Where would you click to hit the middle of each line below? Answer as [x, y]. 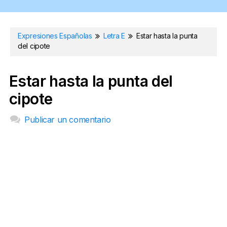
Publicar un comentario [68, 119]
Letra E [114, 35]
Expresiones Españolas [56, 35]
